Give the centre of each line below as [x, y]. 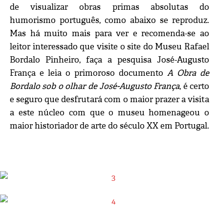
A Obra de [188, 73]
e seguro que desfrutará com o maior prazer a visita [109, 100]
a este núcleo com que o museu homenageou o [109, 113]
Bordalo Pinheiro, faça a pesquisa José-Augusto [109, 60]
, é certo [194, 87]
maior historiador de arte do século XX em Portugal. [109, 126]
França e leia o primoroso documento [88, 73]
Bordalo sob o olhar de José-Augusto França [95, 87]
